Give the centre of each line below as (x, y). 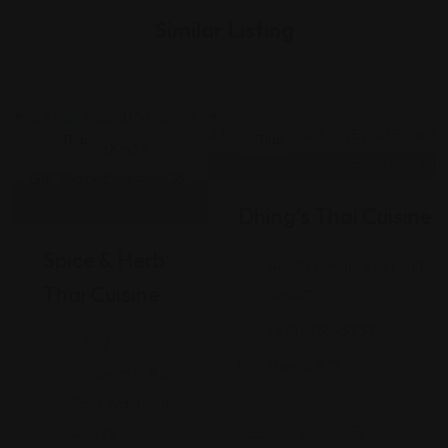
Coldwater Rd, (122, 373)
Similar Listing (224, 30)
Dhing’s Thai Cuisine (335, 216)
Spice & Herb (103, 260)
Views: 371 (303, 365)
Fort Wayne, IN (124, 403)
